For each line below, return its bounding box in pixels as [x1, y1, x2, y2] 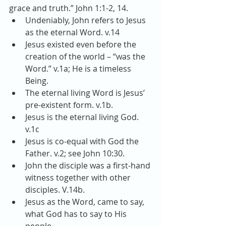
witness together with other [25, 172, 133, 183]
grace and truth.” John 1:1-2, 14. [9, 3, 130, 14]
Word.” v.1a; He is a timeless [25, 63, 133, 74]
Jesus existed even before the [25, 39, 138, 50]
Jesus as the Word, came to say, [25, 196, 146, 207]
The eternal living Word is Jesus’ [25, 87, 147, 98]
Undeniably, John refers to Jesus [25, 15, 148, 26]
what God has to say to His [25, 208, 129, 219]
